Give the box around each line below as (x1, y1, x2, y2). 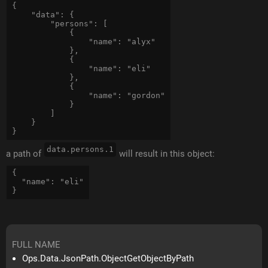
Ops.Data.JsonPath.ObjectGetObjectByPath (22, 253, 194, 264)
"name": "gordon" (12, 91, 166, 100)
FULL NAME (12, 239, 61, 251)
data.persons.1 (47, 145, 114, 154)
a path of (6, 148, 44, 160)
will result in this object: (117, 148, 215, 160)
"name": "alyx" (12, 37, 156, 47)
